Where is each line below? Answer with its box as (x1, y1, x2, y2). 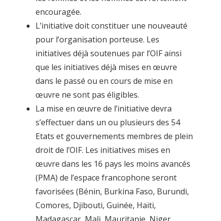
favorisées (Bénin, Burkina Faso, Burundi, (35, 185, 189, 197)
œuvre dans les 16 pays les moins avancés (35, 158, 190, 169)
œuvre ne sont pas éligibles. (35, 89, 139, 100)
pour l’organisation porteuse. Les (35, 34, 159, 45)
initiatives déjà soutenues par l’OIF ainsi (35, 47, 182, 59)
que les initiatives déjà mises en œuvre (35, 61, 177, 73)
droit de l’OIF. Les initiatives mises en (35, 144, 170, 155)
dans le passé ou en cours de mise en (35, 75, 173, 86)
